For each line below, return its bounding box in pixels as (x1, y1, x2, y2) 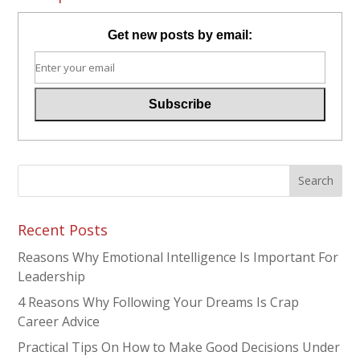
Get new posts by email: (108, 27, 252, 42)
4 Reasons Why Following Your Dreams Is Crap (18, 292, 300, 311)
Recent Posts (18, 219, 108, 239)
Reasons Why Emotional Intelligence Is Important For (18, 247, 339, 266)
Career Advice (18, 312, 100, 330)
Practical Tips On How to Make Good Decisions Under (18, 337, 341, 356)
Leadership (18, 267, 86, 285)
